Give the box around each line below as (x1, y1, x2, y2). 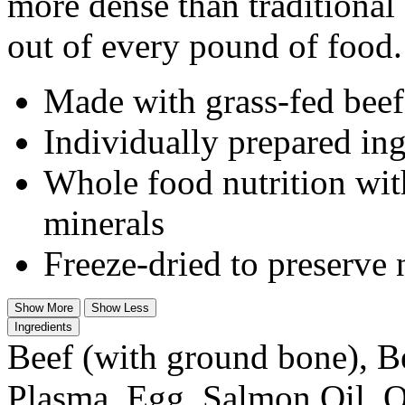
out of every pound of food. (7, 26, 402, 65)
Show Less (91, 301, 149, 315)
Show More (14, 301, 73, 315)
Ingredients (14, 320, 72, 334)
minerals (43, 203, 165, 242)
